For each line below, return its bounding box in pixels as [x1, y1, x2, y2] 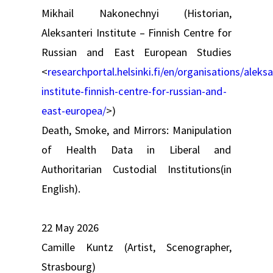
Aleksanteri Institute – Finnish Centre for [41, 25, 232, 40]
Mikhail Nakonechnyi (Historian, [41, 5, 232, 20]
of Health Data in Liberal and [41, 142, 232, 157]
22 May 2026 [41, 220, 99, 235]
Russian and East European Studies [41, 44, 232, 59]
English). [41, 181, 80, 196]
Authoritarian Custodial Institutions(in [41, 161, 232, 176]
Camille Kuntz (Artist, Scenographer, [41, 239, 232, 254]
